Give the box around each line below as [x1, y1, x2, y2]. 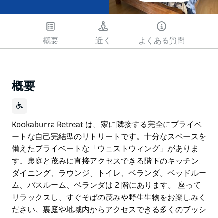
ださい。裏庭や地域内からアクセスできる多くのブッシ [12, 205, 206, 214]
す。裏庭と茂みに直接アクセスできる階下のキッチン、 [12, 157, 206, 165]
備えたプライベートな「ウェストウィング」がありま [12, 145, 199, 153]
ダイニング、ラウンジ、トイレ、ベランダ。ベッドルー [12, 169, 206, 177]
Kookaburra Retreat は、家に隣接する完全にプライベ [12, 120, 202, 128]
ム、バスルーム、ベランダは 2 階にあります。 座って [12, 181, 201, 189]
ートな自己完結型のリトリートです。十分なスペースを [12, 132, 206, 141]
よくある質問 [138, 36, 185, 45]
